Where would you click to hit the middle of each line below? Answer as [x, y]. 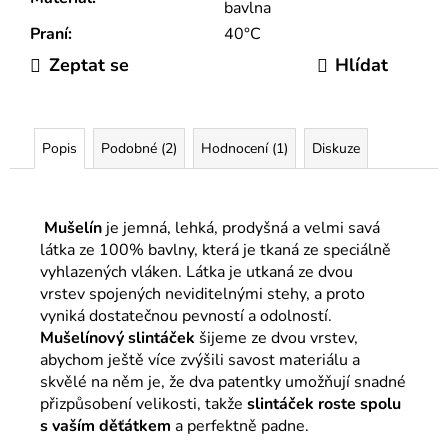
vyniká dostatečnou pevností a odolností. [188, 315]
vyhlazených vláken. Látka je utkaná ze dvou [196, 271]
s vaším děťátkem [105, 425]
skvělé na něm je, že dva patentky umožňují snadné [223, 381]
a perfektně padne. [242, 425]
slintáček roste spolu [324, 403]
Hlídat [361, 65]
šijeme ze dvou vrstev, [276, 337]
